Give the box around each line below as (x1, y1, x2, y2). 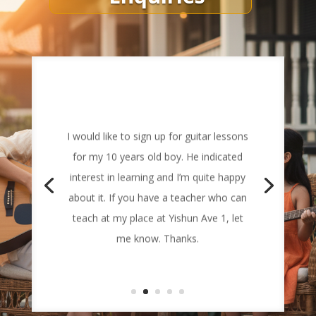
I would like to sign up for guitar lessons (67, 126, 249, 140)
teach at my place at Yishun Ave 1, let (72, 207, 243, 221)
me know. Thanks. (116, 228, 200, 242)
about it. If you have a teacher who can (68, 187, 248, 201)
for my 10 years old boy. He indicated (73, 146, 243, 160)
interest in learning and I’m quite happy (70, 166, 246, 181)
